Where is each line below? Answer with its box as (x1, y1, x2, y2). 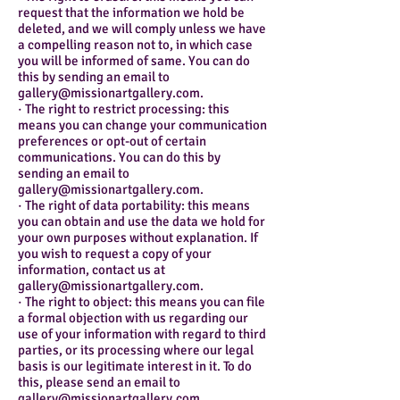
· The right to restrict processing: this (18, 101, 229, 118)
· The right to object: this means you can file (18, 294, 265, 311)
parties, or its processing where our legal (18, 342, 254, 359)
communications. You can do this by (18, 149, 221, 166)
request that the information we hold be (18, 4, 245, 21)
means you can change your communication (18, 117, 267, 134)
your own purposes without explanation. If (18, 229, 258, 246)
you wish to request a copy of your (18, 246, 212, 262)
